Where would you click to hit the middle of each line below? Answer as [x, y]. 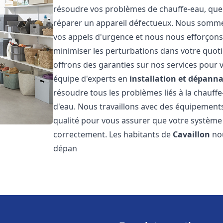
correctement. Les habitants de [113, 134]
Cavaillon [192, 134]
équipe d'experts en [92, 79]
